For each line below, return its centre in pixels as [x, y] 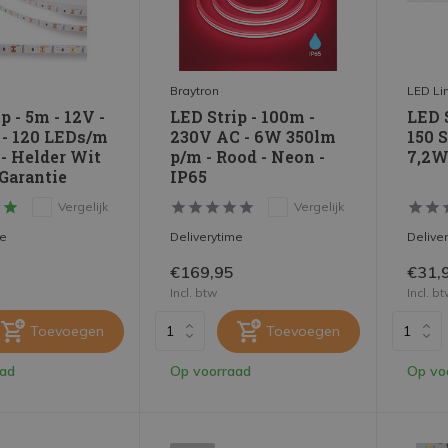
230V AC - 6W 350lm [253, 136]
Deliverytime [207, 236]
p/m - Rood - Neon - [248, 156]
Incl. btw [194, 292]
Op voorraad [211, 370]
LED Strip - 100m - [243, 116]
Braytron [195, 90]
